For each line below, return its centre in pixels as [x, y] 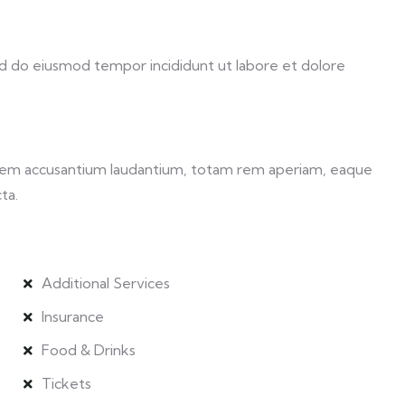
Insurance [72, 316]
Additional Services [105, 283]
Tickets [66, 383]
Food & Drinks [88, 350]
